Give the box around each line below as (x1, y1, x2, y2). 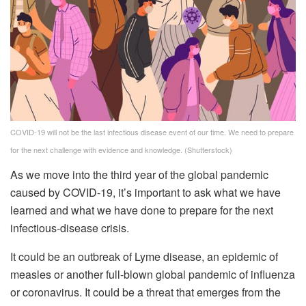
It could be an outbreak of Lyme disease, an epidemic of (10, 248, 278, 264)
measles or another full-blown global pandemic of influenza (10, 266, 295, 282)
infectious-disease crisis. (10, 219, 129, 236)
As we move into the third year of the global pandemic (10, 166, 268, 182)
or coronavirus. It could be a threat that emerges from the (10, 283, 281, 300)
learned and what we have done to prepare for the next (10, 201, 273, 218)
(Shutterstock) (184, 143, 232, 155)
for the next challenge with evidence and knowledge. (10, 143, 182, 155)
